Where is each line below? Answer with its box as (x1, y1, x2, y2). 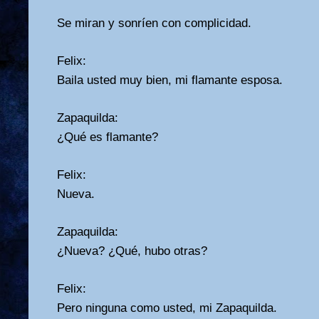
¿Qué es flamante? (57, 130, 158, 144)
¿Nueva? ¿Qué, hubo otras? (57, 244, 207, 258)
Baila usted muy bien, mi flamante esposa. (57, 73, 283, 87)
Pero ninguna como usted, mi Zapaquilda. (57, 300, 277, 315)
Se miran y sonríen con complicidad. (57, 16, 251, 30)
